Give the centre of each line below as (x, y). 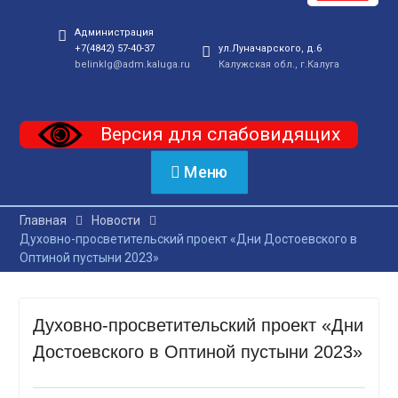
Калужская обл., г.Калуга (279, 65)
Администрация (115, 33)
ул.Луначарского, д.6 (271, 49)
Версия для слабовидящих (220, 135)
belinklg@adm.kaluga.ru (133, 65)
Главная (43, 221)
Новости (115, 221)
